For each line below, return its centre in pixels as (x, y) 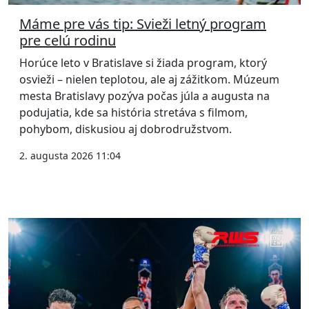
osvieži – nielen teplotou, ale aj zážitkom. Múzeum (149, 80)
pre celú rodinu (68, 41)
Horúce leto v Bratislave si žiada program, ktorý (143, 63)
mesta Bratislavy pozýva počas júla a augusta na (144, 96)
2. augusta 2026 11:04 (70, 156)
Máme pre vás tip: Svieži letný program (143, 24)
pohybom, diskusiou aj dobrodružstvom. (126, 129)
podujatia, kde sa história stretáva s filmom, (133, 113)
